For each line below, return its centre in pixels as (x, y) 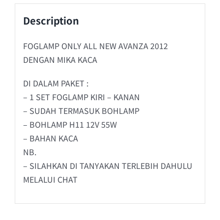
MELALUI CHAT (50, 179)
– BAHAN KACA (50, 138)
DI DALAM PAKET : (55, 83)
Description (51, 20)
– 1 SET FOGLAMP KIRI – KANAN (81, 96)
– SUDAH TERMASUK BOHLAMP (81, 110)
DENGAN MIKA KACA (60, 59)
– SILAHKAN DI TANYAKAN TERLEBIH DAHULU (108, 165)
